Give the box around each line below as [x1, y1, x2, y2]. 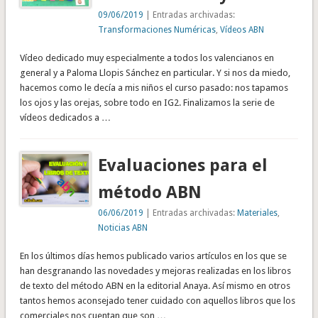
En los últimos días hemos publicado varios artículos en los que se [19, 251, 287, 262]
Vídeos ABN [220, 25, 265, 35]
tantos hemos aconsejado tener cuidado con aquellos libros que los [19, 295, 295, 307]
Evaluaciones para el [98, 155, 268, 176]
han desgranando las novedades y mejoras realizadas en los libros [19, 265, 291, 277]
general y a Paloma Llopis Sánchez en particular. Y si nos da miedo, [19, 67, 290, 79]
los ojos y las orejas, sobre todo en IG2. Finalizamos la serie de [19, 97, 275, 109]
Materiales [237, 208, 278, 219]
